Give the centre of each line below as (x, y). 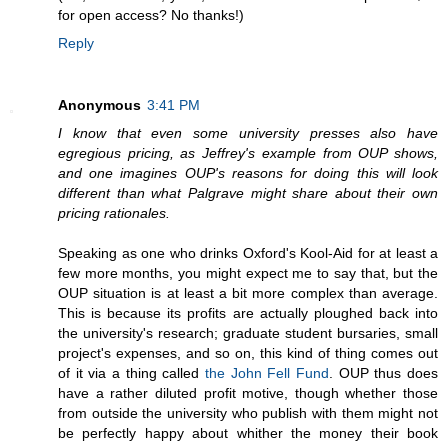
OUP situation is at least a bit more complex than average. (248, 292)
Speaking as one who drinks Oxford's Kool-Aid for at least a (248, 252)
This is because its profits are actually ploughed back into (248, 312)
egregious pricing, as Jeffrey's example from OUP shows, (248, 152)
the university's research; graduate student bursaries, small (248, 332)
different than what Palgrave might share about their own (248, 192)
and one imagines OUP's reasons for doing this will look (248, 172)
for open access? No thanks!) (151, 14)
